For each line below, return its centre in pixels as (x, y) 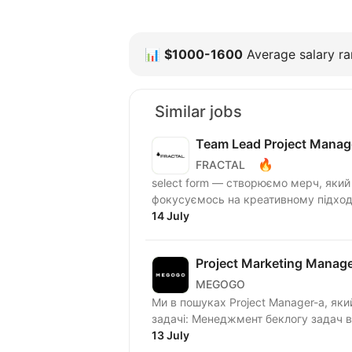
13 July (170, 335)
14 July (170, 216)
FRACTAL (220, 164)
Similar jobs (198, 112)
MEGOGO (220, 284)
